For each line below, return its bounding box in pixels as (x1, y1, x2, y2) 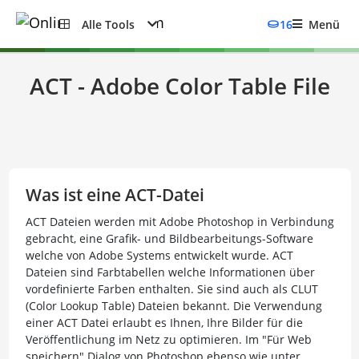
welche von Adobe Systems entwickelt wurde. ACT (25, 248, 293, 263)
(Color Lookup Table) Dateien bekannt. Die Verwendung (25, 298, 322, 313)
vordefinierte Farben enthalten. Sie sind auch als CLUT (25, 281, 318, 296)
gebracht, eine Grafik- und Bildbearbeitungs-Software (25, 231, 313, 246)
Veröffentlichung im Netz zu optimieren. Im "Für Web (25, 332, 312, 347)
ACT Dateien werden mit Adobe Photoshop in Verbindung (25, 214, 334, 229)
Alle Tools (82, 16, 135, 32)
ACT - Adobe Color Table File (29, 71, 330, 101)
